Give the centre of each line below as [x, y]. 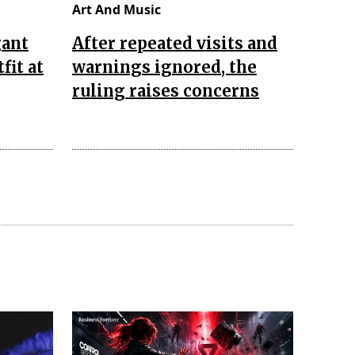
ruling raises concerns [166, 90]
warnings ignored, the [164, 67]
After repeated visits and [175, 43]
